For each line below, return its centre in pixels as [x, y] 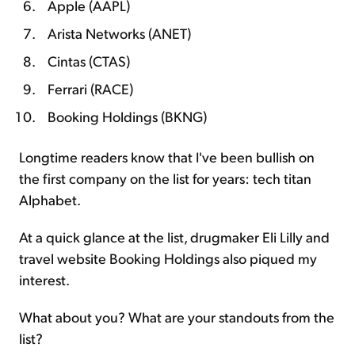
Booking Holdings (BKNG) [127, 116]
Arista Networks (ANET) [119, 32]
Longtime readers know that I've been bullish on [167, 156]
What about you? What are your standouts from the [177, 316]
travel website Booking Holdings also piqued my [168, 258]
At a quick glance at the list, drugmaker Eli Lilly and [174, 236]
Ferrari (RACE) [90, 88]
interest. [44, 279]
